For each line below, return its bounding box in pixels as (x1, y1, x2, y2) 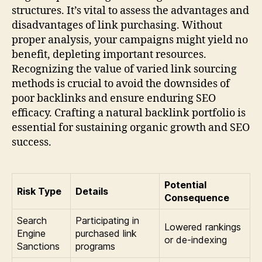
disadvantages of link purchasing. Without (12, 19, 222, 33)
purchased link (75, 227, 137, 240)
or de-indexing (164, 234, 227, 246)
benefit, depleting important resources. (12, 48, 206, 62)
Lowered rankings (164, 221, 241, 233)
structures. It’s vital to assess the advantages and (12, 4, 249, 18)
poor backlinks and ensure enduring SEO (12, 92, 216, 106)
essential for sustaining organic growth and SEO (12, 121, 250, 135)
